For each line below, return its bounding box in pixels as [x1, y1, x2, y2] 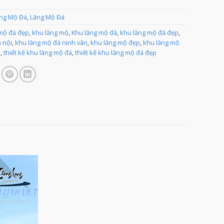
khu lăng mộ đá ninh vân [14, 37, 87, 47]
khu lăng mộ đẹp [90, 37, 140, 47]
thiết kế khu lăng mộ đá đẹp [74, 47, 156, 57]
